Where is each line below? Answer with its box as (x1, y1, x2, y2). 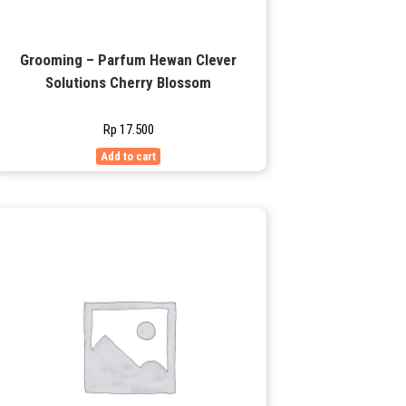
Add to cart (101, 149, 157, 163)
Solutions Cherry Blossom (45, 72, 212, 92)
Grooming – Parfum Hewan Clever (20, 50, 237, 69)
